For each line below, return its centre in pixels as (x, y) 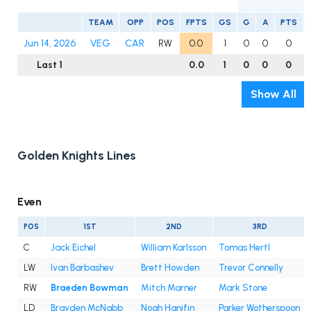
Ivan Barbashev (82, 268)
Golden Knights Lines (77, 156)
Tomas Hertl (244, 248)
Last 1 (50, 65)
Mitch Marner (169, 288)
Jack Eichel (73, 248)
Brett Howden (170, 268)
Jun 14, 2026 (50, 44)
